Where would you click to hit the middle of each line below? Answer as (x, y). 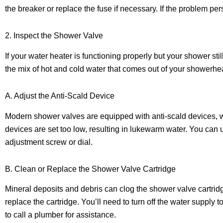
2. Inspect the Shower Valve (54, 35)
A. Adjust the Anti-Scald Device (60, 96)
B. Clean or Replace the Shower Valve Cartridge (90, 169)
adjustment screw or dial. (49, 142)
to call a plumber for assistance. (60, 215)
